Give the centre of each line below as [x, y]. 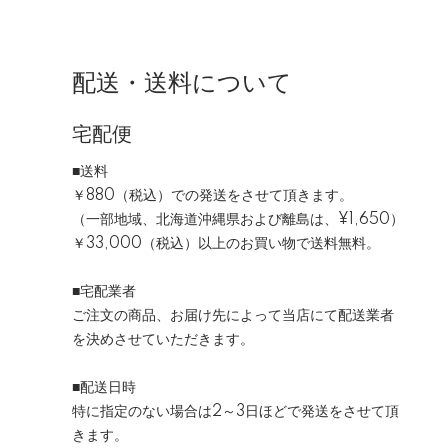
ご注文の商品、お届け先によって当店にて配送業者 [233, 316]
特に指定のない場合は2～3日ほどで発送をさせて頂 [235, 412]
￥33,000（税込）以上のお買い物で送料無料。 [226, 244]
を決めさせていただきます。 [163, 340]
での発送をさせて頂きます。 [262, 196]
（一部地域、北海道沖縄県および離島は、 [205, 220]
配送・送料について [182, 83]
